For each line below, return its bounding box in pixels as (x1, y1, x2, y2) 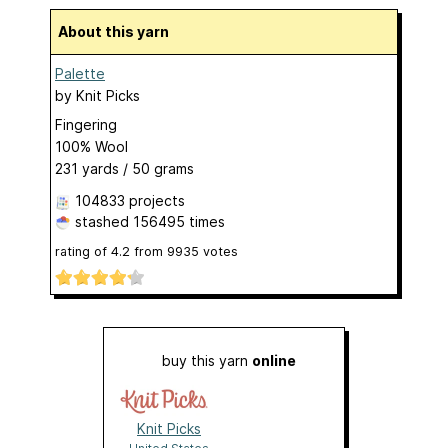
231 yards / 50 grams (55, 160, 194, 178)
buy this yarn (162, 352, 252, 370)
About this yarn (68, 23, 169, 41)
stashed (71, 213, 133, 231)
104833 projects (75, 192, 185, 210)
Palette (55, 65, 105, 83)
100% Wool (55, 138, 128, 156)
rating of (55, 244, 111, 260)
